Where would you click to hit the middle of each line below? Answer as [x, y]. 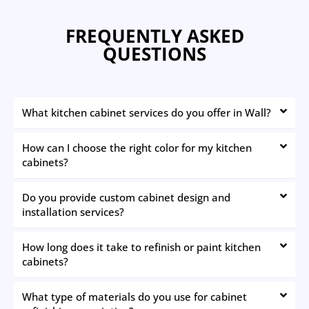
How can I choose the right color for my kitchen [137, 147]
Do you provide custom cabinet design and [126, 197]
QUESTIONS [154, 53]
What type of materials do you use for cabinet [134, 296]
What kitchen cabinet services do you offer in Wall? [147, 112]
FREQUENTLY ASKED [154, 36]
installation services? [73, 211]
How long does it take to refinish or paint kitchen [141, 247]
